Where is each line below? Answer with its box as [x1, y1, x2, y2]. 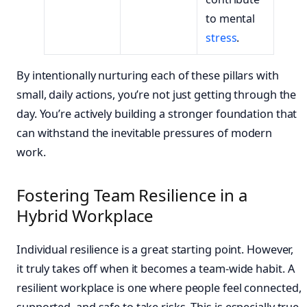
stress [206, 30, 237, 46]
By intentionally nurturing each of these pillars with [16, 68, 279, 84]
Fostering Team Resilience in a [16, 183, 247, 206]
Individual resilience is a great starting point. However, [16, 241, 294, 257]
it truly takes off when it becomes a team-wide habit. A [16, 260, 295, 276]
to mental [206, 11, 256, 27]
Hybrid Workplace [16, 204, 154, 227]
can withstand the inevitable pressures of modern [16, 125, 273, 141]
